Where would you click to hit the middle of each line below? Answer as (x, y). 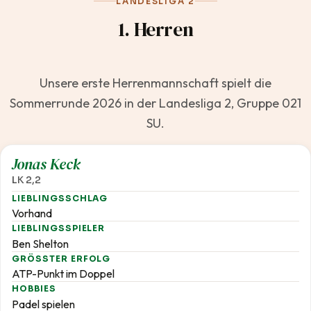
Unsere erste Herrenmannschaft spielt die (155, 83)
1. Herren (155, 30)
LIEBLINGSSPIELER (59, 228)
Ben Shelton (40, 243)
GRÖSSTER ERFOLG (57, 258)
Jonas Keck (46, 165)
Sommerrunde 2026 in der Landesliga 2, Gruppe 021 (155, 103)
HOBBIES (34, 289)
